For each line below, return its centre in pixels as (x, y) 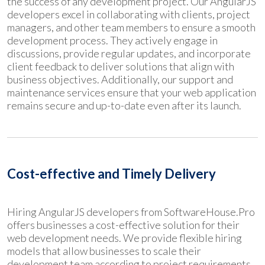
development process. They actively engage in (112, 40)
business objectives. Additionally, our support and (120, 79)
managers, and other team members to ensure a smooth (131, 27)
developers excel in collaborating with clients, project (129, 14)
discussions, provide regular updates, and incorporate (129, 53)
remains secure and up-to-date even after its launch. (124, 105)
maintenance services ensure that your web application (132, 92)
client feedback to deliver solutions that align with (121, 66)
